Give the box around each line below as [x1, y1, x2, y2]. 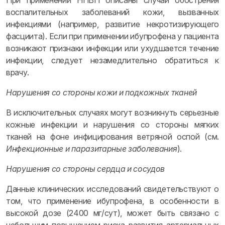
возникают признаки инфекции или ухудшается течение [6, 43, 219, 53]
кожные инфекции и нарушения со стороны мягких [6, 120, 219, 130]
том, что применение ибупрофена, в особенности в [6, 196, 219, 206]
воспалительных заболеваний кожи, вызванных [6, 7, 219, 17]
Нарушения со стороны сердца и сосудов [6, 164, 165, 174]
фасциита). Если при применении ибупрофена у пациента [6, 31, 219, 41]
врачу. [6, 67, 30, 77]
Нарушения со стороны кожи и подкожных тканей [6, 87, 197, 97]
